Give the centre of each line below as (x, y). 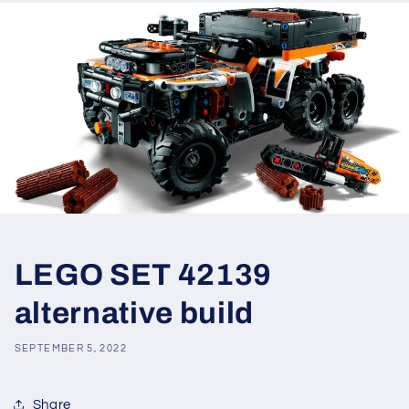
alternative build (134, 313)
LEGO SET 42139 (143, 274)
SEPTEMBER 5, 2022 (70, 349)
